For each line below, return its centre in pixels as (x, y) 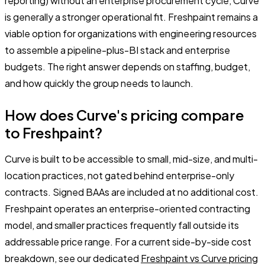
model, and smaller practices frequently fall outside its (122, 225)
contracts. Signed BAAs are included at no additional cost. (132, 192)
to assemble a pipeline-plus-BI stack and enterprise (117, 50)
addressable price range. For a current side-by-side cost (128, 241)
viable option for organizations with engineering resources (131, 33)
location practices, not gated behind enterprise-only (119, 175)
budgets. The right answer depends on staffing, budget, (127, 66)
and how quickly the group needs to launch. (99, 83)
